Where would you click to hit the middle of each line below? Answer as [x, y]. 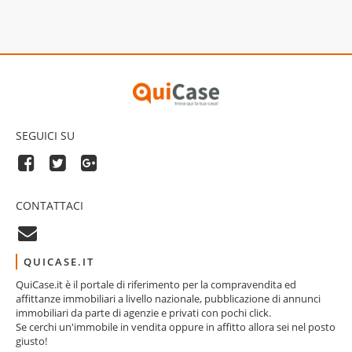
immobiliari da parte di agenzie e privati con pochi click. [143, 313]
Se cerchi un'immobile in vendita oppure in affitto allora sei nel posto [176, 327]
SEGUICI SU [45, 136]
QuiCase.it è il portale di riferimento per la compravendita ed [156, 284]
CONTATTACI [49, 205]
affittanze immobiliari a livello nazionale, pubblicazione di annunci [168, 299]
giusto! [31, 341]
